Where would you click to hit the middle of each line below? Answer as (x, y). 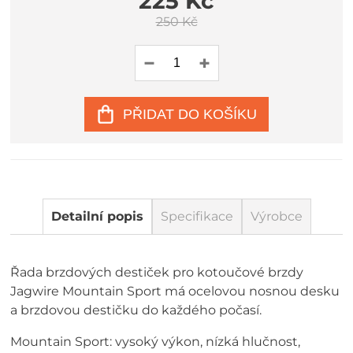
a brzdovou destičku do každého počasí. (136, 310)
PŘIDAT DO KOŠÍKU (190, 114)
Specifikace (197, 216)
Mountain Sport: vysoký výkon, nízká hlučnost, (156, 342)
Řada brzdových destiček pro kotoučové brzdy (157, 272)
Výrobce (276, 216)
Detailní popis (97, 216)
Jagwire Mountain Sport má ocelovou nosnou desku (175, 291)
